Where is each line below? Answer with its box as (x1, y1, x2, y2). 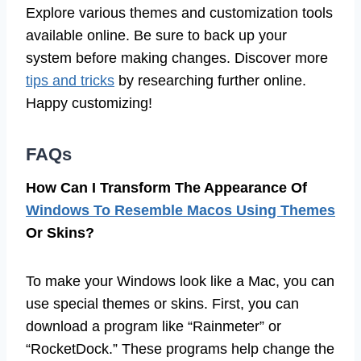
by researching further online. (114, 73, 306, 89)
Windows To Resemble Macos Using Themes (26, 202, 335, 219)
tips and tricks (26, 73, 114, 89)
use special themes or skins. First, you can (26, 296, 299, 313)
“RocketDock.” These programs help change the (26, 341, 334, 358)
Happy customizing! (26, 95, 152, 112)
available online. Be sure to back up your (26, 27, 287, 44)
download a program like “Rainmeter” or (26, 318, 281, 335)
